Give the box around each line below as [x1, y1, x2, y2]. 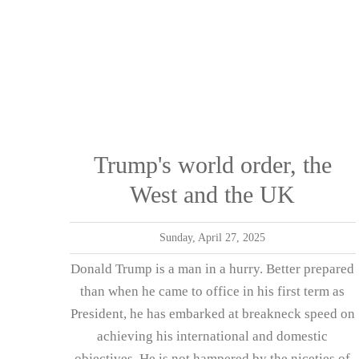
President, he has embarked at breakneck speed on [70, 305, 355, 321]
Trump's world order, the [93, 151, 332, 179]
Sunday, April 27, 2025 [159, 231, 266, 244]
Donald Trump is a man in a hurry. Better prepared [71, 260, 355, 276]
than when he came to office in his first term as [80, 283, 345, 299]
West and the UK [130, 180, 296, 208]
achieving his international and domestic [97, 328, 329, 344]
